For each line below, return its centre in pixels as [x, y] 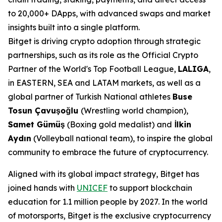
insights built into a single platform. [74, 27]
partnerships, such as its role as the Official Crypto [103, 55]
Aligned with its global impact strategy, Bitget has [104, 174]
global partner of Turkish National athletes [90, 96]
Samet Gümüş [36, 124]
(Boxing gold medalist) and [118, 124]
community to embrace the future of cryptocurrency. [108, 152]
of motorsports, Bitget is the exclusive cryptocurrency [110, 215]
